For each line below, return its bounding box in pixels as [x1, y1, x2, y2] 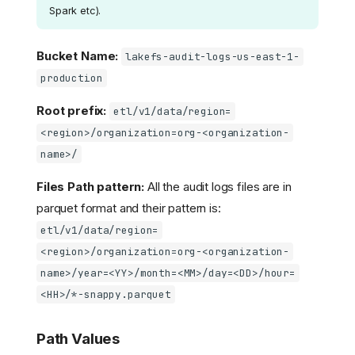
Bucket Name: [36, 48, 119, 63]
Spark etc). [49, 4, 101, 17]
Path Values [36, 329, 120, 348]
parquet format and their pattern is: [36, 200, 221, 216]
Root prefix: [36, 102, 107, 118]
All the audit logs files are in [144, 178, 292, 194]
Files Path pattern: [36, 178, 145, 194]
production [40, 71, 103, 85]
